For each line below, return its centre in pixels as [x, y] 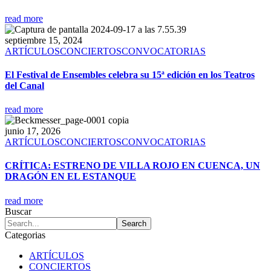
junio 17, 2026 [33, 131]
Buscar [18, 211]
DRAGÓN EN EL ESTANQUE [70, 177]
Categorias [25, 235]
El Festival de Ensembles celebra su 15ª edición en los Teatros [130, 74]
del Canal [24, 85]
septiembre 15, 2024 [44, 40]
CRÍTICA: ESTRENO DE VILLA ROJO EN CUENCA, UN [132, 166]
